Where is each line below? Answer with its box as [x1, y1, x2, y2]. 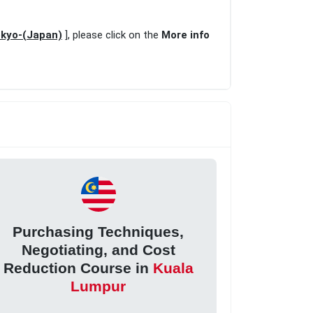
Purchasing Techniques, [13, 223, 184, 240]
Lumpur [71, 277, 126, 294]
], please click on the [62, 29, 161, 42]
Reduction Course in [3, 259, 153, 276]
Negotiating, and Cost [21, 241, 175, 258]
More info [161, 29, 210, 42]
